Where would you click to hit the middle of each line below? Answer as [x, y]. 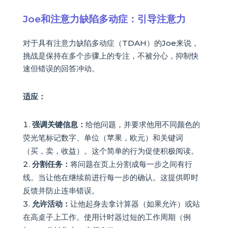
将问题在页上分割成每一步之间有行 [131, 164]
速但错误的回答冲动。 [61, 68]
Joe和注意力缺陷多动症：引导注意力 [104, 19]
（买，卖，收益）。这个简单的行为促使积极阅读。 [110, 151]
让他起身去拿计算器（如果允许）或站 [135, 204]
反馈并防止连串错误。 [61, 190]
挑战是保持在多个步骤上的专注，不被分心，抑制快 [110, 55]
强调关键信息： [59, 124]
